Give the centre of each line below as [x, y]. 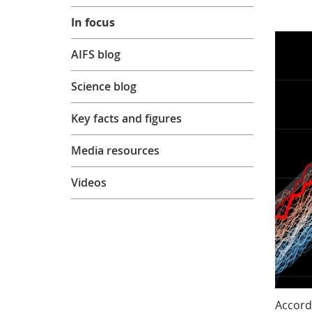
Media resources [116, 150]
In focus [93, 22]
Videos [89, 182]
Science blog [104, 86]
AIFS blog [96, 54]
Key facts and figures [127, 118]
